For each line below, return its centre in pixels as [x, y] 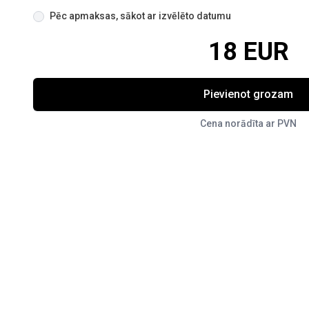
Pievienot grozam [248, 94]
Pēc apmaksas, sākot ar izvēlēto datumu [140, 16]
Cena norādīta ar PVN [248, 123]
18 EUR [248, 52]
